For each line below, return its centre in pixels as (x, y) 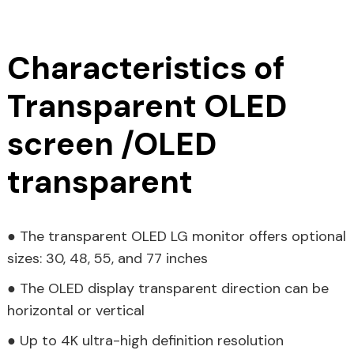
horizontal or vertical (75, 311)
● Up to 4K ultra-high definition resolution (145, 341)
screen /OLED (111, 144)
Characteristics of (145, 68)
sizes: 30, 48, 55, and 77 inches (107, 259)
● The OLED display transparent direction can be (168, 289)
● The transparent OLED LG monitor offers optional (176, 237)
